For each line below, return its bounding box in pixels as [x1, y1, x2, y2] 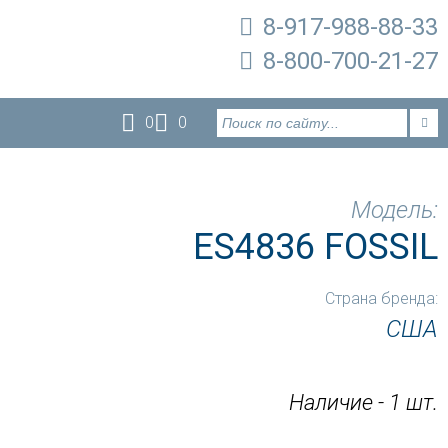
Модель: [350, 196, 438, 224]
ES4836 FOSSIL [192, 226, 438, 268]
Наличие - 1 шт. [288, 390, 438, 415]
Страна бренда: [324, 289, 438, 308]
